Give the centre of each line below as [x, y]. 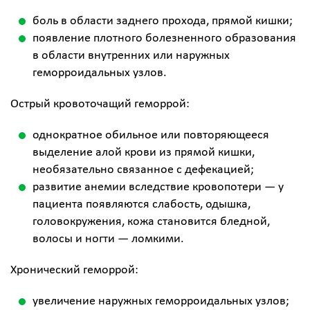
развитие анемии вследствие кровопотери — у [158, 187]
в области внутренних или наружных [131, 56]
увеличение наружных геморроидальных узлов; [161, 301]
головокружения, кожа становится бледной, [151, 222]
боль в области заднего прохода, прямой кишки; [163, 21]
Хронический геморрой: [74, 270]
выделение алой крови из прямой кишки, [144, 153]
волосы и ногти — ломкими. [108, 239]
